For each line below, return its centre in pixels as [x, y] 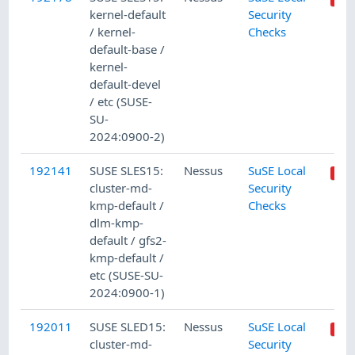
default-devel [126, 84]
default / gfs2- [128, 240]
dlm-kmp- [117, 223]
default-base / [128, 50]
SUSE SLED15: [128, 327]
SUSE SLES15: [127, 171]
